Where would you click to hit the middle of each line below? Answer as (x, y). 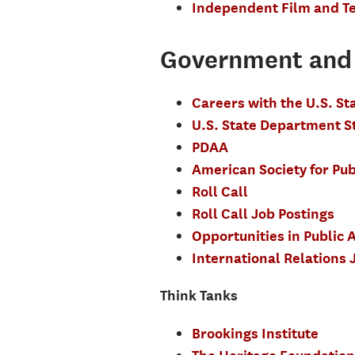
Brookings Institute (255, 333)
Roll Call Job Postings (263, 213)
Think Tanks (200, 295)
